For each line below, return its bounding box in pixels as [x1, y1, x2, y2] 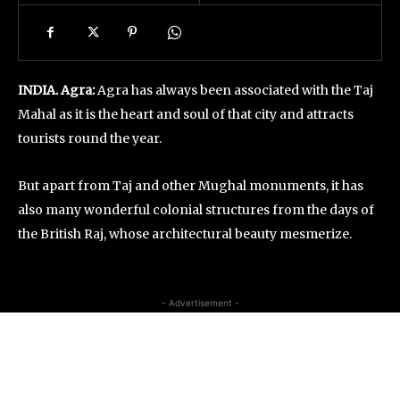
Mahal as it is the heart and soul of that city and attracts [18, 106, 354, 122]
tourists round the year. [18, 130, 162, 146]
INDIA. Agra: [18, 82, 95, 98]
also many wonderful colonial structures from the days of [18, 202, 374, 218]
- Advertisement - [161, 297, 239, 308]
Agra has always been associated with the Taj [95, 82, 373, 98]
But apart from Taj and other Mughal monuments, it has [18, 178, 363, 194]
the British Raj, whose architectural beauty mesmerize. [18, 226, 352, 242]
